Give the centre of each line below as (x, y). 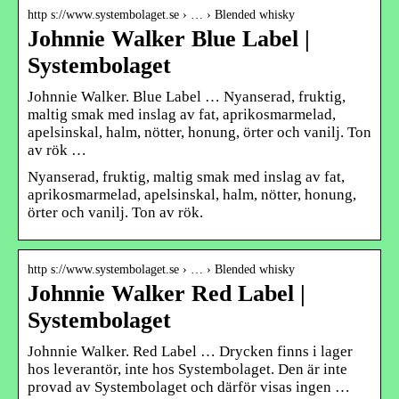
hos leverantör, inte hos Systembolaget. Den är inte (187, 369)
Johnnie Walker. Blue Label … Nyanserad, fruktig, (187, 96)
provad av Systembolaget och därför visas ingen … (189, 387)
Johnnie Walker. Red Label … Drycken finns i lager (190, 351)
